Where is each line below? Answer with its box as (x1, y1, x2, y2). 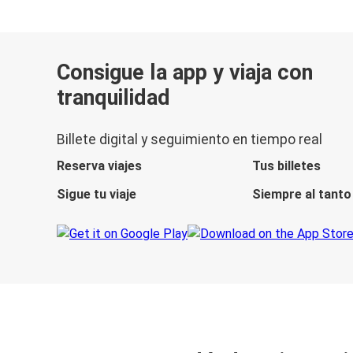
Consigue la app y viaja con (57, 59, 313, 85)
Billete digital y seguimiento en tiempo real (57, 132, 322, 148)
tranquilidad (57, 84, 170, 110)
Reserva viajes (57, 158, 142, 174)
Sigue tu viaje (57, 187, 136, 203)
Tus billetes (252, 158, 321, 174)
